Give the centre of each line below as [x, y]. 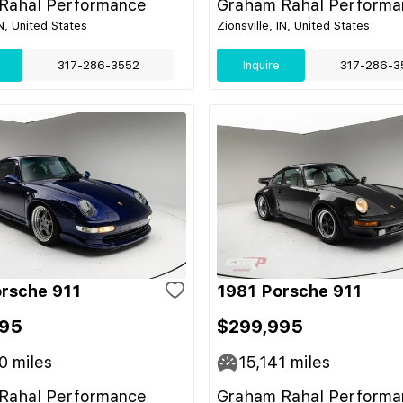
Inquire [261, 65]
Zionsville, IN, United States [293, 26]
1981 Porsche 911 [289, 291]
